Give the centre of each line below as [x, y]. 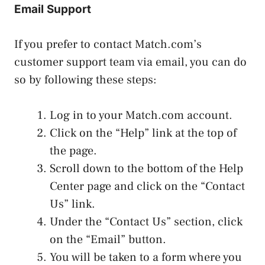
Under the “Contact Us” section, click [146, 222]
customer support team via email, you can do [130, 62]
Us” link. [72, 204]
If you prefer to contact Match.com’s [108, 44]
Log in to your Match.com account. [141, 115]
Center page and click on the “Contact [147, 186]
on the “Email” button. [108, 239]
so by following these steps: [85, 80]
